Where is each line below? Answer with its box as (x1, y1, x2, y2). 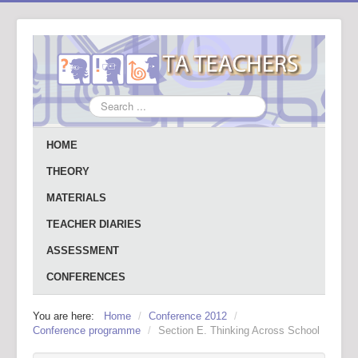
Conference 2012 (149, 310, 227, 322)
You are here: (33, 310, 101, 322)
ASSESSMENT (46, 245, 119, 257)
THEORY (46, 165, 89, 177)
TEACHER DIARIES (46, 218, 141, 230)
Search (88, 96, 121, 109)
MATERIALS (46, 192, 106, 204)
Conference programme (33, 324, 141, 336)
